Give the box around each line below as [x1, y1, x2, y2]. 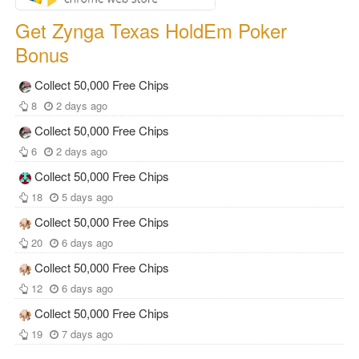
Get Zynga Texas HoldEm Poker [15, 16, 287, 45]
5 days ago [62, 189, 113, 205]
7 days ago [62, 326, 113, 342]
